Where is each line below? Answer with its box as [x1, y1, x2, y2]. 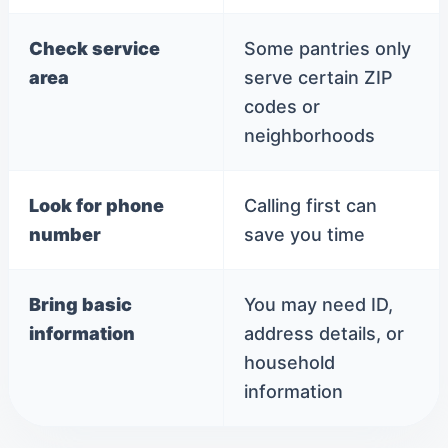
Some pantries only [244, 38, 411, 59]
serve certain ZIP [244, 67, 393, 88]
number [29, 224, 101, 245]
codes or [244, 96, 320, 117]
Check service [29, 38, 160, 59]
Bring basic [29, 294, 132, 315]
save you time [244, 224, 365, 245]
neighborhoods [244, 125, 375, 146]
